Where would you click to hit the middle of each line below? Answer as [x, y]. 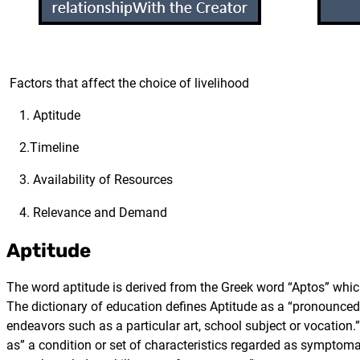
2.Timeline [43, 148]
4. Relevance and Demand [87, 212]
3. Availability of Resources [90, 180]
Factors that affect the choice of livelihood [128, 83]
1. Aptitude [43, 115]
